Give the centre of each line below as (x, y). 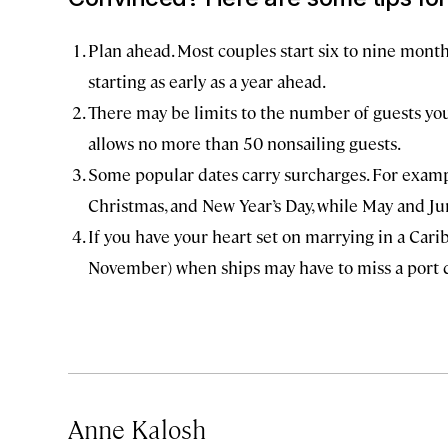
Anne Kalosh (137, 428)
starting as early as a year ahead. (207, 80)
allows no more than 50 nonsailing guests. (244, 142)
